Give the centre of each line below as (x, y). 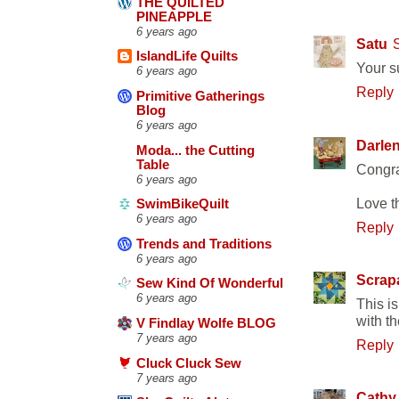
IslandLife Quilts (187, 57)
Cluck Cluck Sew (189, 363)
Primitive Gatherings (200, 96)
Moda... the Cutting (195, 150)
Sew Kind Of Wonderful (210, 284)
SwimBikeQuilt (183, 204)
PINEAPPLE (174, 16)
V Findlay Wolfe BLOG (206, 324)
